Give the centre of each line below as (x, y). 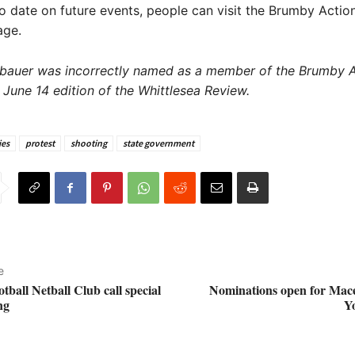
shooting (88, 143)
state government (158, 143)
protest (40, 143)
